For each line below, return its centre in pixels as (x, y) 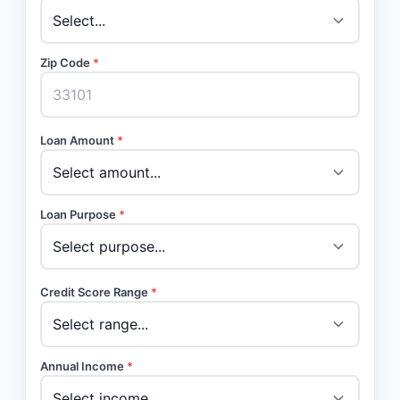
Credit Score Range (96, 292)
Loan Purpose (79, 214)
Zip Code (67, 62)
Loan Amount (79, 140)
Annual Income (83, 366)
